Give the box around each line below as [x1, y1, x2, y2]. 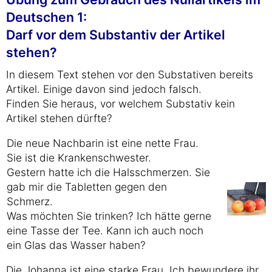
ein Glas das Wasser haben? [7, 239, 146, 251]
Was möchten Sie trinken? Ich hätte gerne [7, 209, 211, 222]
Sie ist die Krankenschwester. [7, 151, 151, 164]
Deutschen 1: [6, 9, 87, 25]
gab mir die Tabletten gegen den [7, 180, 167, 193]
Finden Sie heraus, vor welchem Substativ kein [6, 97, 235, 110]
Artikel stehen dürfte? [6, 112, 112, 124]
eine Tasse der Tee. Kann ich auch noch [7, 224, 203, 237]
